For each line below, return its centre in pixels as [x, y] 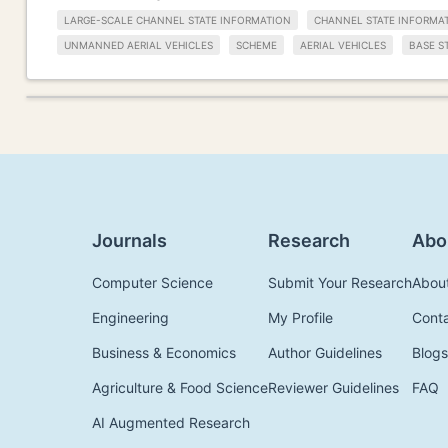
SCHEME [256, 44]
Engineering [130, 317]
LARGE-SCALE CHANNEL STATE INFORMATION [177, 20]
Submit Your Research [340, 282]
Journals [129, 240]
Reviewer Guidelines [333, 387]
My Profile [300, 317]
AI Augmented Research [171, 422]
